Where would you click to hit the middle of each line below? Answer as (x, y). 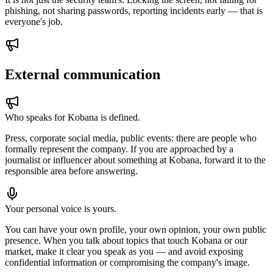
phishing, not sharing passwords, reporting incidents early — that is (134, 11)
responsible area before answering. (71, 171)
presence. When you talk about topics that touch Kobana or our (126, 240)
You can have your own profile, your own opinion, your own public (136, 229)
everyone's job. (34, 22)
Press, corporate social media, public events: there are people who (131, 138)
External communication (83, 75)
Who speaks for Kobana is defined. (73, 117)
